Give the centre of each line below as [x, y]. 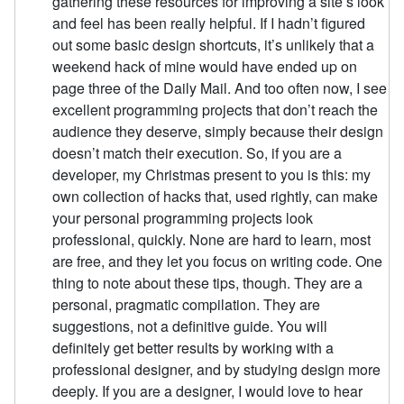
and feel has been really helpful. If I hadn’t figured [209, 23]
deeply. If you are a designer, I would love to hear [208, 390]
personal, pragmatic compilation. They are [187, 304]
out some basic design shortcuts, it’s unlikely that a [214, 44]
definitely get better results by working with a [193, 347]
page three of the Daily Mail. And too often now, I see [220, 87]
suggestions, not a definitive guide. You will [190, 326]
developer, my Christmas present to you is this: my [212, 174]
